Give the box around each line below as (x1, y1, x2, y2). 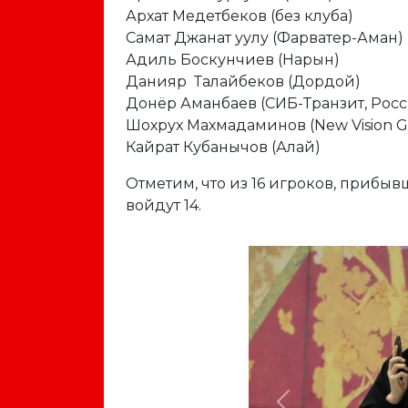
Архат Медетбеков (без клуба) (126, 7, 353, 25)
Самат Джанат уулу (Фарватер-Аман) (126, 29, 403, 46)
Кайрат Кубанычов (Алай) (126, 138, 321, 156)
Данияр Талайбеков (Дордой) (126, 73, 361, 90)
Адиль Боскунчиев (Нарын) (126, 51, 340, 68)
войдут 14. (126, 197, 205, 214)
